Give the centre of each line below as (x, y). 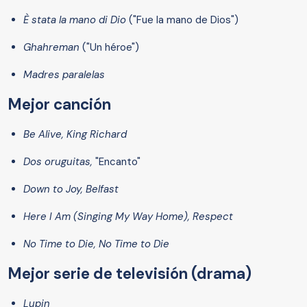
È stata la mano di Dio (75, 20)
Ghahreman (53, 48)
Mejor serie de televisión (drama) (130, 274)
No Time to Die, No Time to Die (96, 244)
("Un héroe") (111, 48)
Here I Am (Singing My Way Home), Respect (128, 217)
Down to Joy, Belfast (71, 189)
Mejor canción (60, 105)
